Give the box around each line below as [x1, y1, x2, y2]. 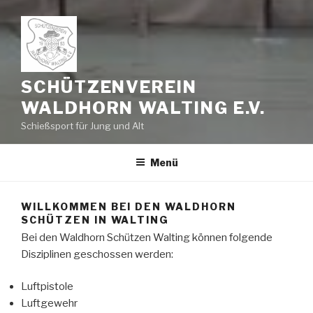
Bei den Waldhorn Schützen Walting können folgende [21, 231, 272, 244]
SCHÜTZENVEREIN [21, 77, 197, 97]
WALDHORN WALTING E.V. [21, 98, 266, 118]
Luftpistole [21, 280, 73, 293]
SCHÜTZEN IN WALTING [21, 214, 170, 226]
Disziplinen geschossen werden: [21, 247, 173, 261]
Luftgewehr [21, 297, 78, 310]
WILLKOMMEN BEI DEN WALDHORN [21, 201, 236, 213]
